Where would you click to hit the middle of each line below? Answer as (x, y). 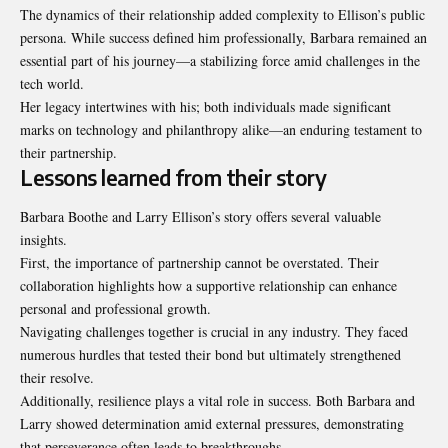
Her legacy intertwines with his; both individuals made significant (205, 106)
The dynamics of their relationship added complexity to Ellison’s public (222, 14)
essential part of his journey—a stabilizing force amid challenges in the (220, 60)
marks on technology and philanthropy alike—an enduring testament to (221, 129)
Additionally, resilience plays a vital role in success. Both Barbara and (217, 401)
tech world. (52, 83)
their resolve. (57, 378)
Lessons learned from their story (173, 177)
